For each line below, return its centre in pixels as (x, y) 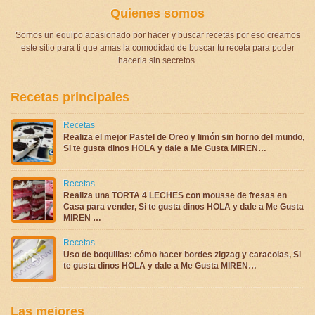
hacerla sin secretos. (157, 60)
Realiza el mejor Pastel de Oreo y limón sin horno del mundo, (184, 137)
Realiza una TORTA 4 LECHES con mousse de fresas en (175, 195)
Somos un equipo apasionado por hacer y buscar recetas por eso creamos (157, 35)
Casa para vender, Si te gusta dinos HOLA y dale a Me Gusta (184, 206)
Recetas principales (70, 97)
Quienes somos (157, 13)
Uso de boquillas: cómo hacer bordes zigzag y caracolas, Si (182, 254)
